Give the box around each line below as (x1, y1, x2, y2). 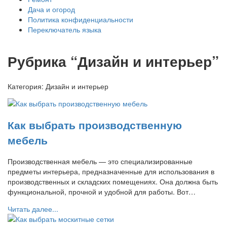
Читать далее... (8, 204, 58, 214)
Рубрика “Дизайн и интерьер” (8, 50, 219, 71)
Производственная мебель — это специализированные (8, 156, 193, 167)
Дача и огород (28, 4, 75, 14)
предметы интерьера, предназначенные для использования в (8, 166, 214, 177)
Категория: (8, 81, 46, 91)
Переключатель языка (28, 24, 101, 34)
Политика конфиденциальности (28, 14, 133, 24)
